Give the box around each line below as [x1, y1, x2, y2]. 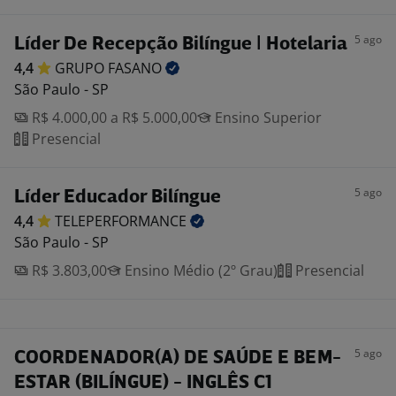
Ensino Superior [211, 108, 322, 127]
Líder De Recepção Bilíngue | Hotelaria [14, 35, 347, 54]
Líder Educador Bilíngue [14, 188, 221, 207]
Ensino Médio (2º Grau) [121, 261, 278, 280]
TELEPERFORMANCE [55, 211, 190, 231]
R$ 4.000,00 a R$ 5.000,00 [28, 108, 197, 127]
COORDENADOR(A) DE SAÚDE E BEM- [14, 349, 341, 368]
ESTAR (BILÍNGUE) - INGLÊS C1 [14, 374, 272, 392]
